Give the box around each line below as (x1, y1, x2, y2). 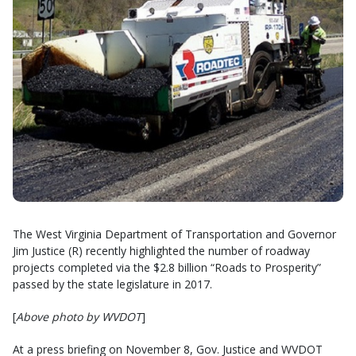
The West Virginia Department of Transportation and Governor (13, 226, 336, 242)
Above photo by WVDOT (16, 308, 141, 324)
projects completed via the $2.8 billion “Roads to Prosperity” (13, 259, 321, 275)
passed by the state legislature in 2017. (13, 276, 212, 292)
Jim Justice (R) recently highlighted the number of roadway (13, 242, 310, 258)
